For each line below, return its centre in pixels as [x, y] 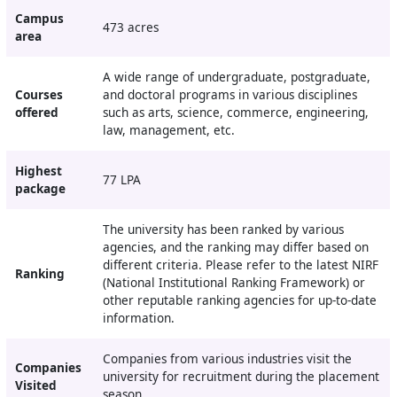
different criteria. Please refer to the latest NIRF [240, 265]
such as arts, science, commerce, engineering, [235, 113]
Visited [35, 386]
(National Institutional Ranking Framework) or [234, 283]
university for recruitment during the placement [241, 377]
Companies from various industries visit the [227, 359]
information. [138, 319]
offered [36, 113]
